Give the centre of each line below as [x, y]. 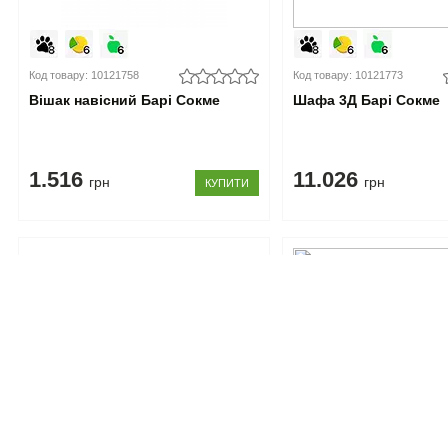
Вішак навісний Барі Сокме [125, 100]
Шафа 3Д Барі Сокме [367, 100]
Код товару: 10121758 [84, 75]
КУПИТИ [226, 183]
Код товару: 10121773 [348, 75]
